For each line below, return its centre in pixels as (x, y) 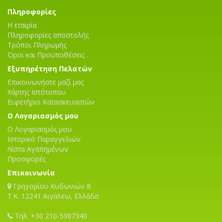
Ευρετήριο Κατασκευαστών (51, 102)
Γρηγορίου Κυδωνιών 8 (51, 186)
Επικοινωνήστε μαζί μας (46, 82)
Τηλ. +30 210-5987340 (50, 216)
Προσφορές (27, 159)
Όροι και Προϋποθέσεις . (48, 55)
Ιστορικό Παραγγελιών (44, 139)
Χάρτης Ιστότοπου (37, 92)
